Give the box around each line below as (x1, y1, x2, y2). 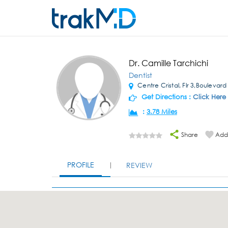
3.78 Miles (146, 107, 177, 116)
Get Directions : (139, 93, 193, 101)
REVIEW (126, 160, 152, 170)
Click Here (192, 93, 226, 101)
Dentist (128, 70, 152, 80)
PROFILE (67, 160, 94, 169)
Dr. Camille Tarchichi (128, 58, 208, 68)
